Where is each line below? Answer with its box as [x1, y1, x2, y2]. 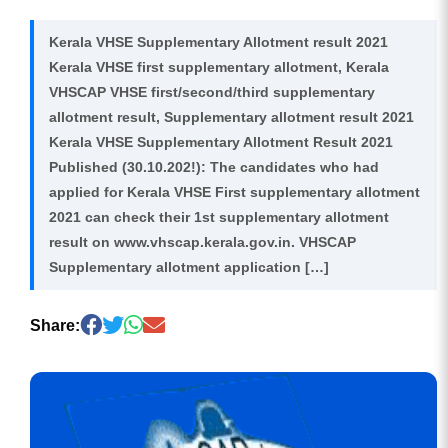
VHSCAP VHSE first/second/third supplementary [49, 84, 375, 100]
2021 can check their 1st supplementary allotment [49, 209, 389, 225]
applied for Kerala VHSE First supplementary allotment [49, 184, 420, 200]
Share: [30, 317, 80, 335]
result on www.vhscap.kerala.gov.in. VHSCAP [49, 234, 356, 250]
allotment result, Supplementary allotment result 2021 [49, 109, 414, 125]
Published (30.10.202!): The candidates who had [49, 159, 379, 175]
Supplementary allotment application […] [49, 259, 329, 275]
